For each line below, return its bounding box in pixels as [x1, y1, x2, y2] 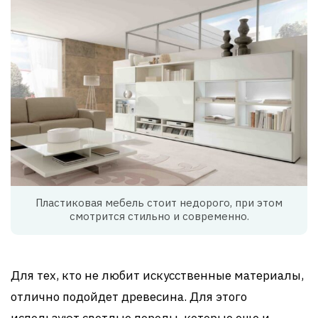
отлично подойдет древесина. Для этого [11, 288, 247, 305]
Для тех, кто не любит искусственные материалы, [11, 267, 304, 283]
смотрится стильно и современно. [69, 209, 249, 223]
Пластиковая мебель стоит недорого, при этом [35, 195, 283, 209]
